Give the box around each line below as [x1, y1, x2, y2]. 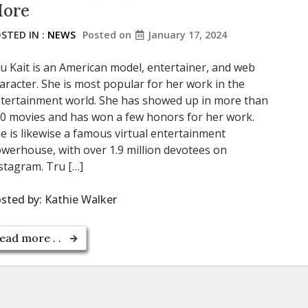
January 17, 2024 [148, 27, 228, 41]
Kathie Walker [45, 191, 118, 207]
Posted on [82, 27, 135, 41]
